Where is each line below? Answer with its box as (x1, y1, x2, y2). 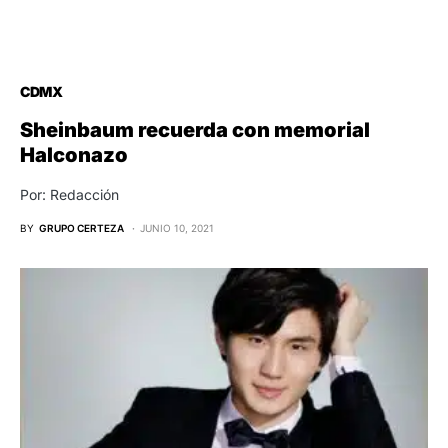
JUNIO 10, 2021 (140, 222, 214, 235)
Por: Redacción (20, 186, 119, 204)
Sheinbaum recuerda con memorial (20, 118, 370, 143)
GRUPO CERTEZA (39, 222, 124, 235)
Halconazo (20, 143, 128, 168)
